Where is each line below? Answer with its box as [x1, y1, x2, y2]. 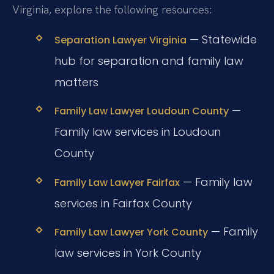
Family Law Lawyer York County [54, 224, 208, 239]
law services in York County [54, 245, 201, 261]
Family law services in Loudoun [54, 124, 221, 140]
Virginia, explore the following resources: [12, 2, 212, 17]
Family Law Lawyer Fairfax [54, 175, 180, 190]
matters [54, 75, 98, 91]
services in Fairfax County [54, 195, 192, 211]
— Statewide [186, 32, 257, 48]
